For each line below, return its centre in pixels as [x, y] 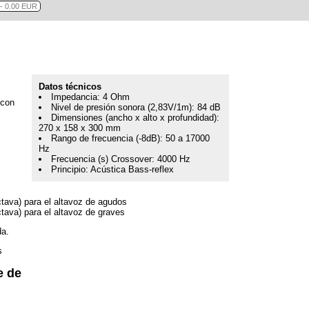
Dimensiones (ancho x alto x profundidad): [136, 118]
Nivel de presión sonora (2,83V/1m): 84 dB [136, 108]
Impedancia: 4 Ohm [91, 97]
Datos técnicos [70, 87]
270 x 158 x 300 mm [80, 128]
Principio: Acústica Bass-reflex [113, 170]
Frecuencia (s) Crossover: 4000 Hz [121, 159]
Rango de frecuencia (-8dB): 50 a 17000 [131, 139]
